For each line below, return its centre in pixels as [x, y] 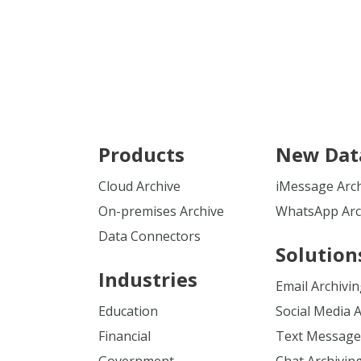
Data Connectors [149, 236]
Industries [148, 279]
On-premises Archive [161, 211]
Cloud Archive [139, 186]
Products [141, 154]
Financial [124, 336]
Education [128, 311]
